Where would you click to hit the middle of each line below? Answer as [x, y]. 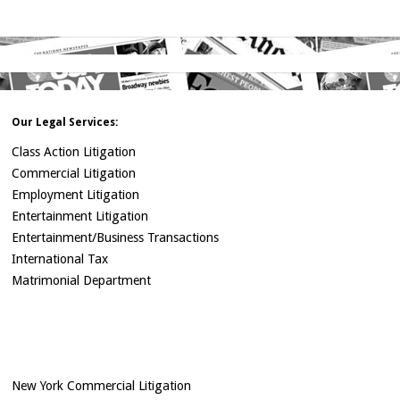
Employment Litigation [76, 195]
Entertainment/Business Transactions [116, 238]
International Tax [60, 259]
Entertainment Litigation [80, 217]
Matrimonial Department [82, 281]
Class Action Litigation [74, 152]
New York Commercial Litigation [102, 386]
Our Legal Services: [65, 123]
